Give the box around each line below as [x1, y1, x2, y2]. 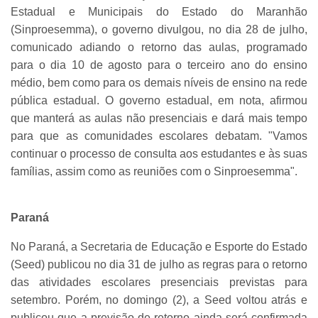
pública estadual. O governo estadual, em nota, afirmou [11, 94, 307, 106]
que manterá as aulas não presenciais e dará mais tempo [11, 111, 307, 124]
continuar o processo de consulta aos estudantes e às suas [11, 147, 307, 160]
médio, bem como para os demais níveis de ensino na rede [11, 76, 307, 89]
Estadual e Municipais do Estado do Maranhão [11, 5, 307, 18]
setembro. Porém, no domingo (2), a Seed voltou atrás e [11, 293, 307, 306]
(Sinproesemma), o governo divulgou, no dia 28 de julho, [11, 23, 307, 35]
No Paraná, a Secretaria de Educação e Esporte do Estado [11, 240, 307, 253]
